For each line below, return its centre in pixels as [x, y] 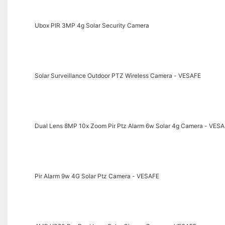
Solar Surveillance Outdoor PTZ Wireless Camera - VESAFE [118, 75]
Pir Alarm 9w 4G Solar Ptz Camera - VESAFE [97, 176]
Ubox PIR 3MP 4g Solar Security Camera [92, 25]
